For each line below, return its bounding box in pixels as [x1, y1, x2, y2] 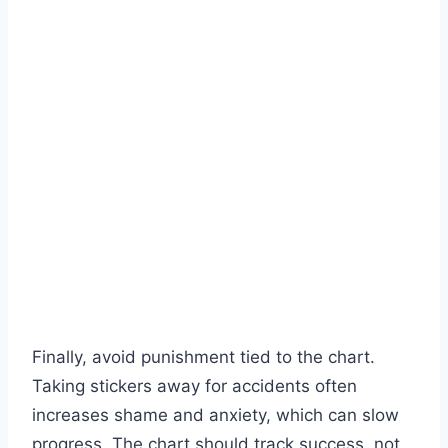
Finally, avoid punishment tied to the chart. [32, 347, 375, 368]
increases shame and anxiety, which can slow [32, 405, 399, 426]
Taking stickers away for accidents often [32, 376, 357, 397]
